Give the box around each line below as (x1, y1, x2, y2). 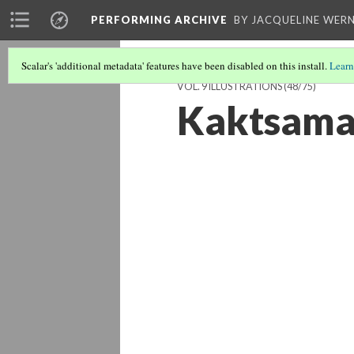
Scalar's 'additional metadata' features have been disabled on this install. (21, 58, 330, 73)
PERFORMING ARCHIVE (91, 13, 228, 26)
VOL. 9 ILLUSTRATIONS (177, 81, 282, 92)
